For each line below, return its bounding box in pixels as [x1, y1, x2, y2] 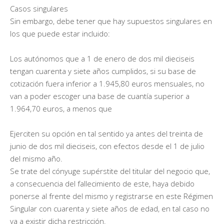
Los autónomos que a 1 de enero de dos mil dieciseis [10, 53, 194, 63]
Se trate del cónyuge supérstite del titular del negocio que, [10, 165, 210, 176]
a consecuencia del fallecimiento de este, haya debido [10, 178, 194, 188]
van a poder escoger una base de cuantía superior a [10, 90, 189, 101]
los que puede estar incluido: [10, 28, 110, 38]
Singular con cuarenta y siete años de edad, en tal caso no [10, 203, 209, 213]
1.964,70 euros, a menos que [10, 103, 112, 113]
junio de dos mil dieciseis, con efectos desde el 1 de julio [10, 140, 204, 151]
